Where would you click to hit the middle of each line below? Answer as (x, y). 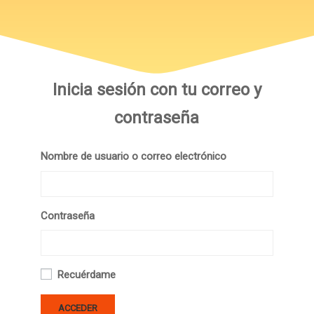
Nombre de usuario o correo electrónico (133, 156)
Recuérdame (86, 275)
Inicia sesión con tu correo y (157, 90)
